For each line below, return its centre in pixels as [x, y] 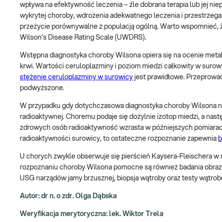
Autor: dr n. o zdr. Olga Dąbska [68, 196]
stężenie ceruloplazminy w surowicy [76, 77]
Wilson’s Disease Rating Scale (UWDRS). [83, 37]
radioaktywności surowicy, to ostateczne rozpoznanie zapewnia [119, 139]
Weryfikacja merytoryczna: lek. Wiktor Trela [92, 214]
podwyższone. [42, 88]
